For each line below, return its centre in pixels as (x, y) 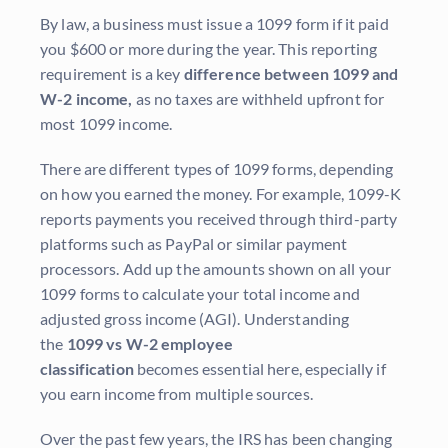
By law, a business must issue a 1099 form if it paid (214, 24)
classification (87, 369)
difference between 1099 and (291, 74)
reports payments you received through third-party (219, 219)
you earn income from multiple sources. (176, 394)
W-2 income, (86, 99)
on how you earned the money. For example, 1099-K (221, 194)
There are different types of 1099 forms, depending (217, 169)
